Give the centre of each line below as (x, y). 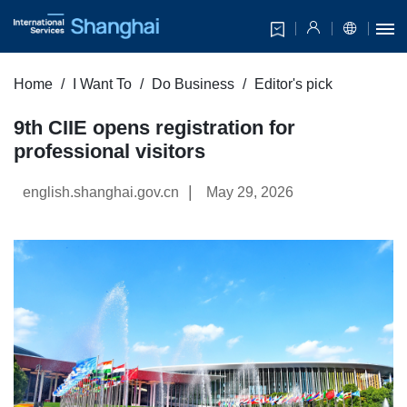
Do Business (193, 84)
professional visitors (109, 152)
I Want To (102, 84)
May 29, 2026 (250, 193)
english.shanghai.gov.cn (101, 193)
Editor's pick (293, 84)
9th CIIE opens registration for (154, 128)
